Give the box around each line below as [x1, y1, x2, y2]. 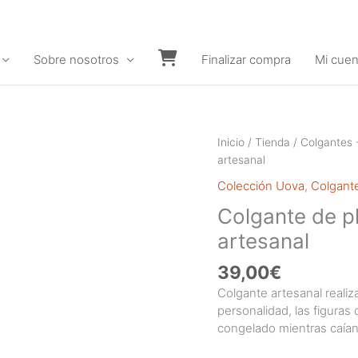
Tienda [255, 135, 290, 149]
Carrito [157, 74, 194, 90]
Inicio [217, 135, 245, 149]
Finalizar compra [201, 52, 291, 68]
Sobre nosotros [33, 52, 119, 68]
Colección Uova [217, 177, 304, 193]
